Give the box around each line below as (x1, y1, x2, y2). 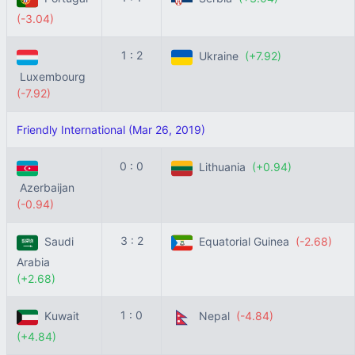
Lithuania (193, 160, 252, 174)
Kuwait (38, 309, 82, 323)
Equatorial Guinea (193, 235, 296, 249)
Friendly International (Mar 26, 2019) (17, 123, 205, 136)
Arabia (17, 255, 53, 269)
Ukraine (193, 49, 245, 63)
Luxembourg (17, 70, 89, 83)
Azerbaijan (17, 181, 78, 194)
